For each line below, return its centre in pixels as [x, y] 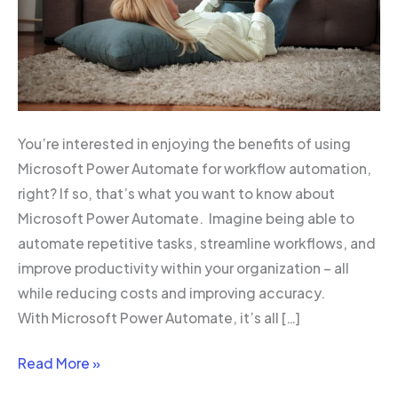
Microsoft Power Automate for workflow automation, [195, 168]
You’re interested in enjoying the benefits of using [184, 143]
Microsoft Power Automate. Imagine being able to [186, 218]
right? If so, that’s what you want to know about [176, 193]
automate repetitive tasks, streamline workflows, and [197, 243]
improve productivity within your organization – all [183, 267]
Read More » [59, 363]
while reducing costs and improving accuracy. [173, 292]
